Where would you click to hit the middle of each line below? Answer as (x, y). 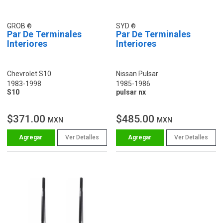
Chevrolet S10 (29, 73)
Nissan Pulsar (137, 73)
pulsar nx (131, 92)
